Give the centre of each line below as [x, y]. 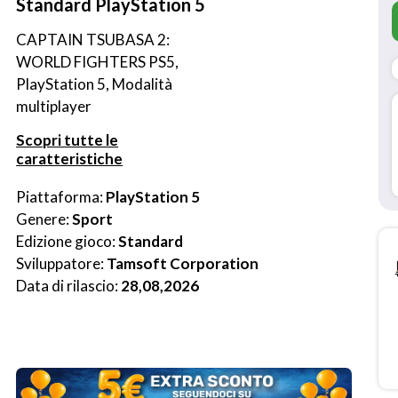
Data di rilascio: [69, 286]
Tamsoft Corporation [183, 263]
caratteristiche [70, 159]
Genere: [44, 219]
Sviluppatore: [62, 263]
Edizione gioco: [68, 241]
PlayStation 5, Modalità [95, 84]
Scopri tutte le [68, 140]
